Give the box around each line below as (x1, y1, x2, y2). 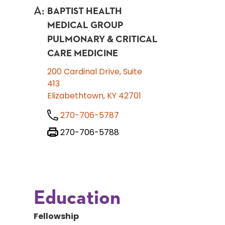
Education (34, 188, 121, 209)
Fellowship (34, 210, 79, 222)
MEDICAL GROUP (47, 21, 124, 31)
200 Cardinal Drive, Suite (47, 66, 143, 78)
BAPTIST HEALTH (47, 7, 123, 17)
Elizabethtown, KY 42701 (47, 90, 142, 102)
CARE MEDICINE (47, 49, 119, 59)
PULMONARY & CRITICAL (47, 35, 158, 45)
